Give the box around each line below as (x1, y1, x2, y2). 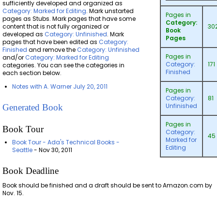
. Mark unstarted (86, 6, 134, 15)
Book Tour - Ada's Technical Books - (12, 138, 120, 147)
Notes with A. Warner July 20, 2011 (12, 82, 108, 91)
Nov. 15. (2, 189, 24, 198)
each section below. (2, 68, 62, 77)
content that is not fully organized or (2, 22, 109, 31)
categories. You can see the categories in (2, 61, 125, 69)
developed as (2, 30, 45, 38)
